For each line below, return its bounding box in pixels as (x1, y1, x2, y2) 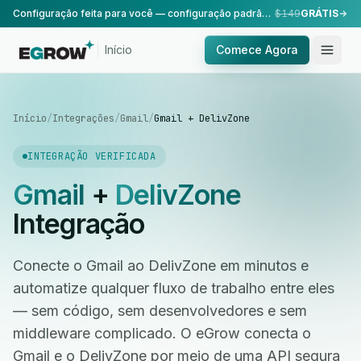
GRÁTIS (301, 7, 338, 19)
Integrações (52, 112, 114, 125)
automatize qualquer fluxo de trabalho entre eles (13, 280, 334, 297)
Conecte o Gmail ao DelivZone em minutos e (13, 257, 309, 274)
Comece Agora (216, 43, 298, 56)
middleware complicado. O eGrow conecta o (13, 325, 311, 342)
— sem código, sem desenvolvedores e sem (13, 302, 307, 319)
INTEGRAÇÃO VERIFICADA (27, 150, 156, 163)
